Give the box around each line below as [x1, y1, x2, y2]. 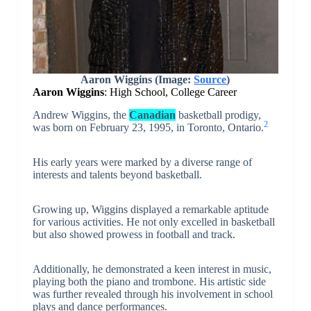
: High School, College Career [103, 85, 237, 98]
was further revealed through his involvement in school [32, 287, 273, 300]
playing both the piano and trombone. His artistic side [32, 275, 266, 287]
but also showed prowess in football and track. [32, 228, 235, 240]
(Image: [155, 73, 194, 85]
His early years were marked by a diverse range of [32, 155, 252, 168]
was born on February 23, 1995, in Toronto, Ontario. [32, 121, 264, 133]
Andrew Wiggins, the [32, 108, 129, 121]
